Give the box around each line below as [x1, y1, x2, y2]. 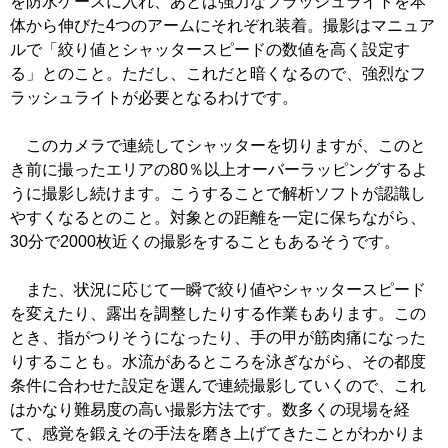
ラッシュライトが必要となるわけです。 [10, 89, 298, 107]
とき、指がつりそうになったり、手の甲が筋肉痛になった [10, 329, 426, 347]
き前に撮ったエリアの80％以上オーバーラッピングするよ [10, 161, 428, 179]
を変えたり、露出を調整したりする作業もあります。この [10, 305, 426, 323]
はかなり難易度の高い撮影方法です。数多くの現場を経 [10, 401, 410, 419]
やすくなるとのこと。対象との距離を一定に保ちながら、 [10, 209, 426, 227]
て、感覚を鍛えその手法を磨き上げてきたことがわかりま [10, 425, 426, 443]
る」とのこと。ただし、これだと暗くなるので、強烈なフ [10, 65, 426, 83]
